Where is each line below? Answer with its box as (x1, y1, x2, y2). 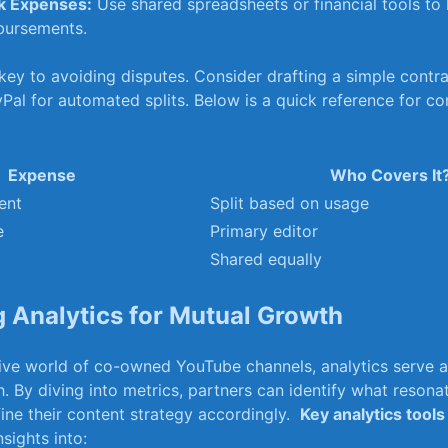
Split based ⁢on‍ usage (210, 192, 369, 213)
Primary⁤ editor (210, 220, 318, 241)
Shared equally (210, 248, 322, 269)
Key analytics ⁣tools (300, 403, 445, 424)
